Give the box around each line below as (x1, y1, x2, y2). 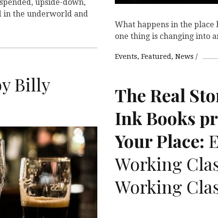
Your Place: (115, 128, 204, 152)
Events (115, 52, 137, 60)
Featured (141, 52, 171, 60)
